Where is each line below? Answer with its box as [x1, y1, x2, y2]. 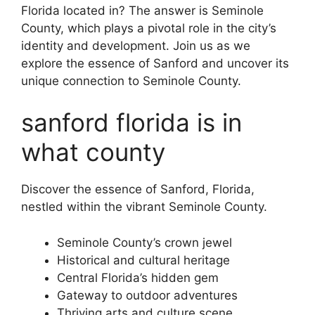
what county [21, 137, 165, 167]
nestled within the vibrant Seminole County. [21, 200, 267, 214]
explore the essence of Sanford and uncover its [21, 56, 289, 70]
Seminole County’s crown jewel [57, 235, 232, 250]
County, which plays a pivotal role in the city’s [21, 20, 276, 35]
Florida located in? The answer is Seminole [21, 3, 264, 18]
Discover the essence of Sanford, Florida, [21, 182, 255, 197]
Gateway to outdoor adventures [57, 288, 238, 302]
